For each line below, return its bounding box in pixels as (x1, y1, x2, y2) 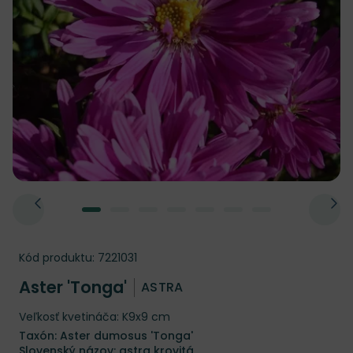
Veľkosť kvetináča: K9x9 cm (19, 309, 170, 325)
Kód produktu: (19, 250, 95, 266)
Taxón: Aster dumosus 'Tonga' (19, 328, 193, 344)
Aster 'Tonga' (19, 276, 131, 299)
